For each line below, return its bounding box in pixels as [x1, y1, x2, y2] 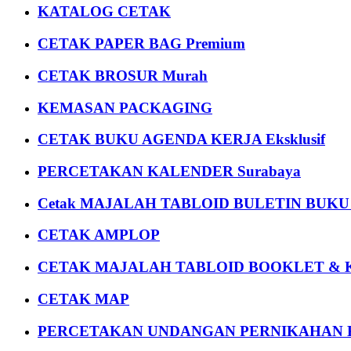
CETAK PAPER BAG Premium [38, 35, 245, 52]
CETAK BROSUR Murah [38, 67, 208, 84]
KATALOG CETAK [38, 3, 171, 20]
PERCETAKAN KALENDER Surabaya [38, 163, 301, 180]
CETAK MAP [38, 290, 129, 307]
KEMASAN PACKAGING [38, 99, 212, 116]
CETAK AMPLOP [38, 226, 160, 244]
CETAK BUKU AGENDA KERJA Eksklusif [38, 131, 325, 148]
